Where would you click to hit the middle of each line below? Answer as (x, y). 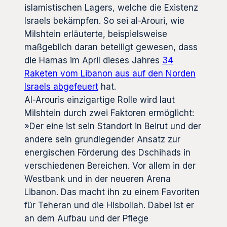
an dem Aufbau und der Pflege (86, 218)
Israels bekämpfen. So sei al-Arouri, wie (104, 21)
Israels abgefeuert (61, 86)
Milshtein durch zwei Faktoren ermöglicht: (109, 113)
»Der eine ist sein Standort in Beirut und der (113, 126)
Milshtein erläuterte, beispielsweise (96, 34)
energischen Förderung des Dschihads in (107, 152)
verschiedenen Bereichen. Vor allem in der (110, 165)
